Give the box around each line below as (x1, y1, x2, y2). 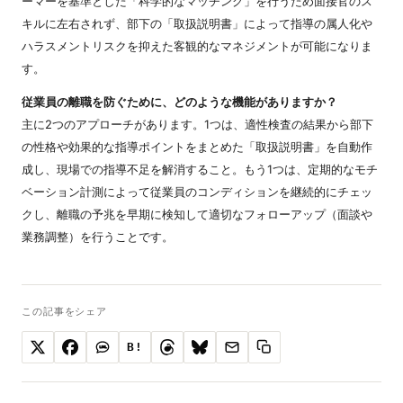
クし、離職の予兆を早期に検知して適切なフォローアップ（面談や (22, 207, 372, 222)
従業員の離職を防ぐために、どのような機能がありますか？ (22, 94, 337, 110)
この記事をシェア (22, 306, 108, 318)
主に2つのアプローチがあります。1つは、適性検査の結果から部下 (22, 117, 373, 132)
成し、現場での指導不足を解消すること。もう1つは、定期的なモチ (22, 162, 378, 177)
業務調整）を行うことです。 (22, 229, 174, 245)
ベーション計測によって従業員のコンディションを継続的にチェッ (22, 184, 372, 200)
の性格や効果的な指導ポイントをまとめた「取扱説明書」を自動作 (22, 139, 372, 155)
